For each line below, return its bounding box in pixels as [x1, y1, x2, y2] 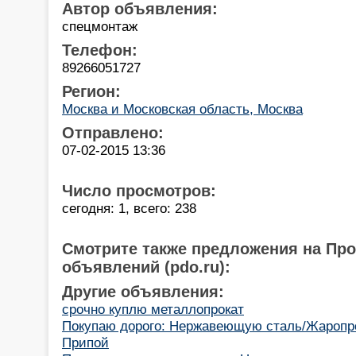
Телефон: [62, 41, 137, 59]
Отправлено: [62, 123, 164, 141]
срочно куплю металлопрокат [62, 300, 244, 317]
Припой [62, 334, 109, 350]
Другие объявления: [62, 282, 224, 300]
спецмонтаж [62, 17, 137, 34]
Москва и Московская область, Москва [62, 100, 303, 117]
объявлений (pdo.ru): [62, 257, 230, 276]
